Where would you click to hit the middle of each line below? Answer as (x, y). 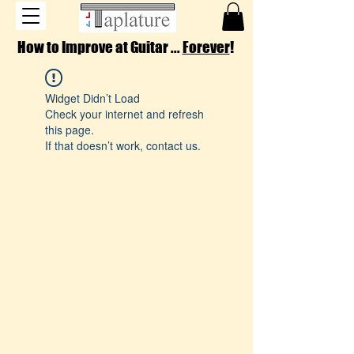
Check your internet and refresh (124, 113)
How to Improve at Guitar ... (100, 47)
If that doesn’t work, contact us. (123, 145)
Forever (206, 47)
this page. (70, 129)
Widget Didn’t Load (92, 98)
